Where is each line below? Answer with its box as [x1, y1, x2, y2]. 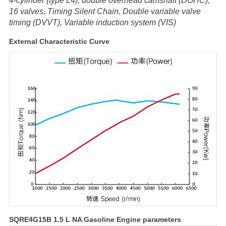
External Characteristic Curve [9, 37, 109, 45]
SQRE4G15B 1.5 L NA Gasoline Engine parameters [9, 215, 181, 223]
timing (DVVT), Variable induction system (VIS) [9, 18, 176, 27]
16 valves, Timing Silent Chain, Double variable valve [9, 7, 201, 16]
